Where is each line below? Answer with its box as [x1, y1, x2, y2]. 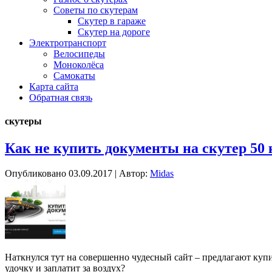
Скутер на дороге [78, 27, 150, 37]
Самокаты [53, 70, 95, 81]
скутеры [5, 116, 42, 127]
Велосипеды [53, 49, 105, 59]
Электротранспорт [29, 38, 106, 48]
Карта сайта [29, 81, 78, 92]
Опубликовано [5, 168, 66, 179]
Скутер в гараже [78, 16, 146, 26]
